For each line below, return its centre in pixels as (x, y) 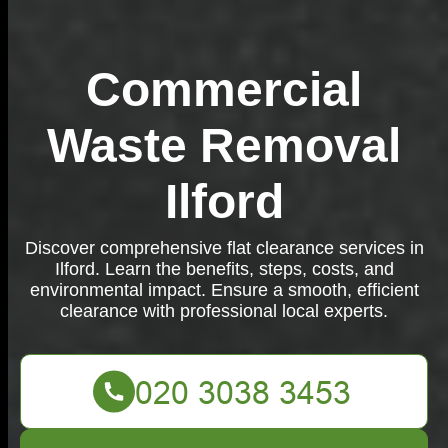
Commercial (224, 89)
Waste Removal (224, 145)
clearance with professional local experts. (224, 311)
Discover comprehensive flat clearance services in (224, 248)
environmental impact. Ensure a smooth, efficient (224, 290)
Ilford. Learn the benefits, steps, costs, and (224, 269)
